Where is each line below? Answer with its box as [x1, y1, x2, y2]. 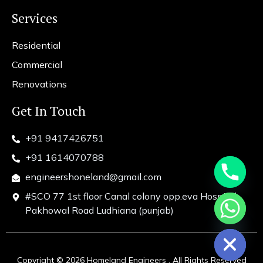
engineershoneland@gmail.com [25, 171, 161, 183]
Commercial [12, 59, 62, 70]
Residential [12, 39, 60, 51]
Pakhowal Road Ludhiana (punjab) [25, 204, 174, 216]
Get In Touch [12, 102, 86, 119]
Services [12, 9, 58, 26]
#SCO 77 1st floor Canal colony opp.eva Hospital [25, 190, 237, 202]
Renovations [12, 78, 67, 90]
